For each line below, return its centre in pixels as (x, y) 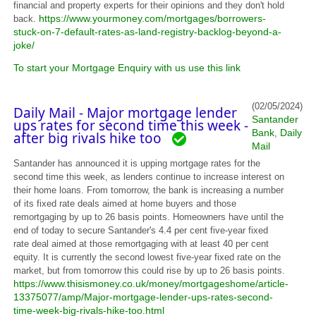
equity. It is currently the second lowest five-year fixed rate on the (147, 257)
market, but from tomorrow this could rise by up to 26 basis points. (150, 270)
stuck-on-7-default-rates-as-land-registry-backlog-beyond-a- (148, 31)
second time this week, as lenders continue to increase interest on (149, 176)
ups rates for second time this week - (131, 125)
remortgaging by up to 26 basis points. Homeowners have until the (149, 217)
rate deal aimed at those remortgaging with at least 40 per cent (141, 243)
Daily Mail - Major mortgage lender (126, 113)
